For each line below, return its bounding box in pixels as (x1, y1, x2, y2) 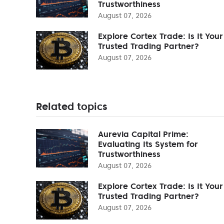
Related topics (36, 99, 107, 113)
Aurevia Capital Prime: (98, 128, 188, 139)
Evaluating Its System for (98, 138, 198, 149)
